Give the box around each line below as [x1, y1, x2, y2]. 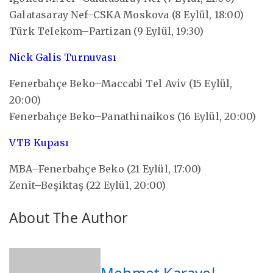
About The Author [9, 207, 129, 227]
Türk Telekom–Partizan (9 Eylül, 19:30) [9, 24, 204, 37]
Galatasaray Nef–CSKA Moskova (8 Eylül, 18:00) [9, 8, 244, 21]
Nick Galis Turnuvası [9, 51, 116, 63]
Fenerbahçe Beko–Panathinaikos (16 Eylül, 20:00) [9, 110, 257, 122]
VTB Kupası [9, 136, 69, 149]
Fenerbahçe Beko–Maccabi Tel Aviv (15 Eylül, [9, 77, 233, 90]
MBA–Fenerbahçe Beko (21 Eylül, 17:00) [9, 162, 202, 175]
